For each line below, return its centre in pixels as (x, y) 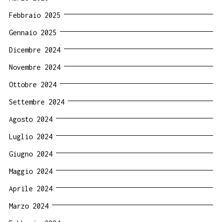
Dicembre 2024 (35, 50)
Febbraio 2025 (35, 15)
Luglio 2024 (31, 136)
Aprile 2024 (31, 188)
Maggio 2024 (31, 171)
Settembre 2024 (37, 102)
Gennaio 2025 (33, 32)
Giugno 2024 (31, 154)
